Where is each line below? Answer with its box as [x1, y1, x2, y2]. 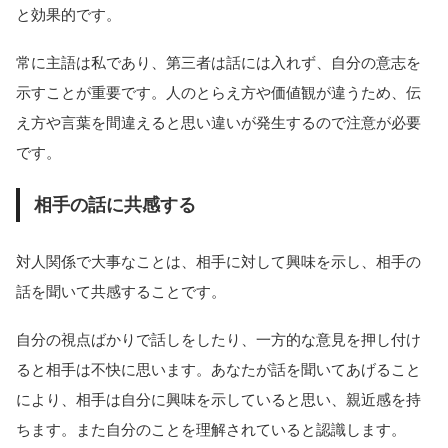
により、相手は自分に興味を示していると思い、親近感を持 [16, 390, 421, 408]
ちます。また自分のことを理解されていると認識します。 [16, 420, 406, 438]
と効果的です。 [16, 6, 121, 24]
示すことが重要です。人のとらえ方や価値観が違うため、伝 [16, 84, 421, 102]
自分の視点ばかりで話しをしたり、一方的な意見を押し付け [16, 330, 421, 348]
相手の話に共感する [33, 194, 196, 215]
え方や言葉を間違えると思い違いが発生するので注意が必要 [16, 114, 421, 132]
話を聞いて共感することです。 [16, 282, 226, 300]
